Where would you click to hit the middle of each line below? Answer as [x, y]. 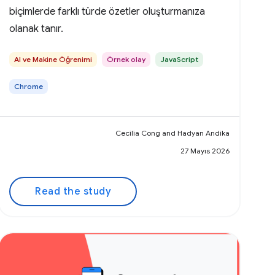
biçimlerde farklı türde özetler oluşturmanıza [107, 12]
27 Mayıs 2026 [205, 151]
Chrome [29, 87]
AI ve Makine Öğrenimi [53, 60]
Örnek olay [126, 60]
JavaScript [180, 60]
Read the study [73, 192]
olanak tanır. [37, 29]
